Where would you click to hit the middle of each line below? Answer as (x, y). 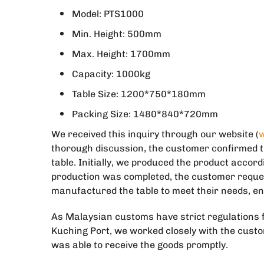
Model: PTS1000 (108, 14)
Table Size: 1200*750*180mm (139, 94)
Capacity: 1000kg (111, 74)
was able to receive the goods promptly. (140, 245)
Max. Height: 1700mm (121, 54)
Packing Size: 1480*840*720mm (145, 114)
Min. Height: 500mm (117, 34)
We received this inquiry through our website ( (155, 134)
